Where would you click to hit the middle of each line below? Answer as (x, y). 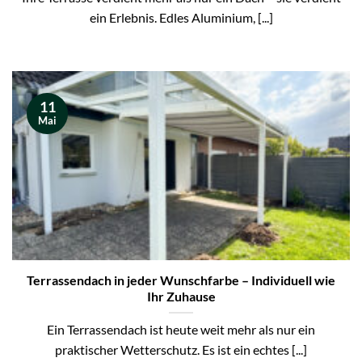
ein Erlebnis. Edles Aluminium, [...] (181, 17)
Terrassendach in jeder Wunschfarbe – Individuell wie (181, 280)
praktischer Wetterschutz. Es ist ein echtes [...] (181, 349)
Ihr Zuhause (181, 296)
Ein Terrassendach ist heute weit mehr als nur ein (181, 329)
